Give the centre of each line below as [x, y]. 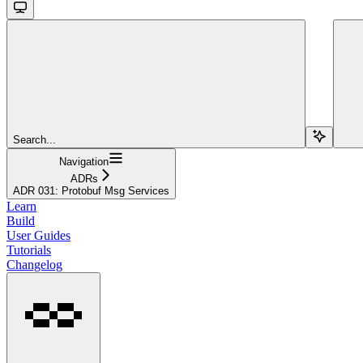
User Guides [38, 235]
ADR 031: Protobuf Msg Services [91, 190]
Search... [34, 139]
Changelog [34, 264]
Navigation [84, 161]
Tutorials [29, 250]
